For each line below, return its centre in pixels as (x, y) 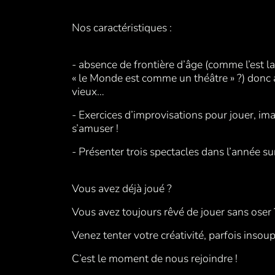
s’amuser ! (95, 129)
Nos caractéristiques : (123, 28)
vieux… (88, 92)
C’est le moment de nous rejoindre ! (155, 259)
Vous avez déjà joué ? (123, 189)
